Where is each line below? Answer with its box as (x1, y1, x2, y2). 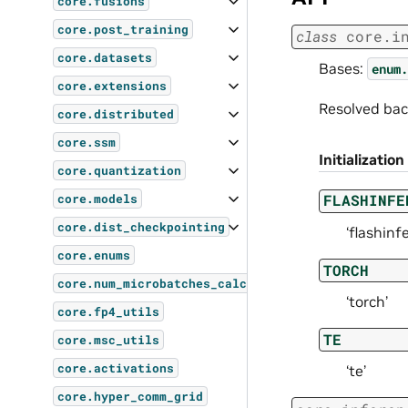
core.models (57, 191, 138, 206)
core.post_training (57, 22, 189, 36)
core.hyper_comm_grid (57, 389, 204, 403)
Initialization (319, 150, 404, 169)
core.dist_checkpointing (57, 219, 226, 234)
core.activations (57, 361, 175, 375)
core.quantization (57, 163, 182, 178)
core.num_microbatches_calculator (57, 276, 291, 291)
